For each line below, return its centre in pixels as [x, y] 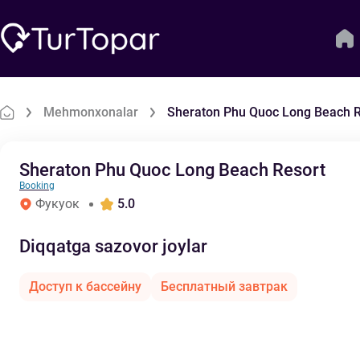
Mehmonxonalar [91, 112]
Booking [37, 186]
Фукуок [57, 204]
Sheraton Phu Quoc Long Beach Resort [172, 170]
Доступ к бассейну [85, 286]
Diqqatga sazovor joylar [113, 246]
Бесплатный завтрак [224, 286]
